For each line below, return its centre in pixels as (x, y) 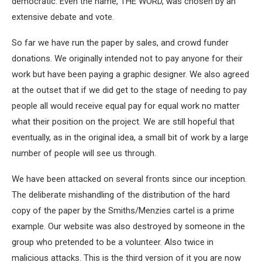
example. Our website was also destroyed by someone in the (128, 227)
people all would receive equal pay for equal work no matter (126, 106)
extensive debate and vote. (63, 17)
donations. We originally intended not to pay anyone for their (127, 59)
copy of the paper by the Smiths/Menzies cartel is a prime (123, 211)
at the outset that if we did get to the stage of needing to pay (129, 90)
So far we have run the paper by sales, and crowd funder (120, 43)
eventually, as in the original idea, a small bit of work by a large (130, 138)
